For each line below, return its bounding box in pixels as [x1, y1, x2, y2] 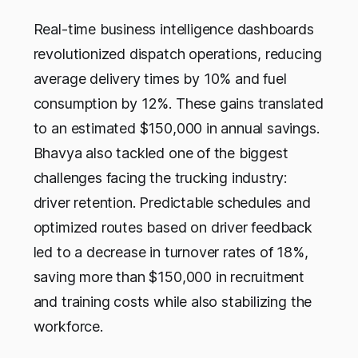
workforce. [33, 318, 103, 336]
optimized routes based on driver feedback [33, 219, 312, 237]
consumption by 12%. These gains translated [33, 95, 324, 113]
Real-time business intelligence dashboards [33, 21, 314, 38]
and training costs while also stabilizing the [33, 293, 312, 311]
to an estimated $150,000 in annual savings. [33, 120, 320, 137]
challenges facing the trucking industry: [33, 169, 288, 187]
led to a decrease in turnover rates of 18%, [33, 244, 308, 261]
